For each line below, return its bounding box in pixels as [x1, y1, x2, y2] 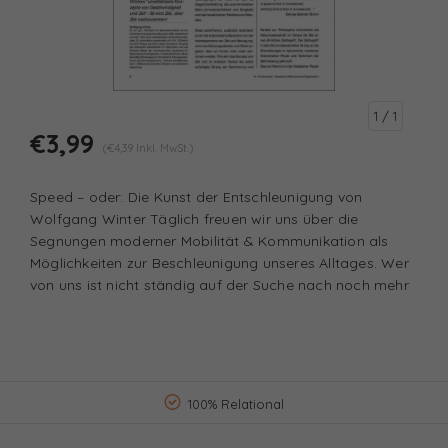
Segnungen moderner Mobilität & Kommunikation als [30, 232, 389, 251]
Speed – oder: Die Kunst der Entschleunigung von [30, 188, 363, 207]
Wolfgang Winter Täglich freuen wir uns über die [30, 210, 359, 229]
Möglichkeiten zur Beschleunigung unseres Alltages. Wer [30, 254, 409, 273]
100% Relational [188, 396, 284, 413]
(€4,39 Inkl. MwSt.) [103, 141, 193, 156]
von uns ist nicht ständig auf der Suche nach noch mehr [30, 276, 409, 295]
